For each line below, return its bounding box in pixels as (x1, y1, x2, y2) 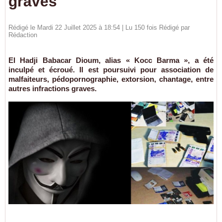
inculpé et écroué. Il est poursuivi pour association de (8, 65, 214, 74)
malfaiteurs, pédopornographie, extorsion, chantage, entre (8, 75, 214, 83)
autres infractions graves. (8, 84, 97, 93)
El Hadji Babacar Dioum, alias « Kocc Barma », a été (8, 56, 214, 64)
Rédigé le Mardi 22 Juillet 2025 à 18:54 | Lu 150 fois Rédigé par (8, 24, 190, 31)
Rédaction (8, 31, 37, 39)
